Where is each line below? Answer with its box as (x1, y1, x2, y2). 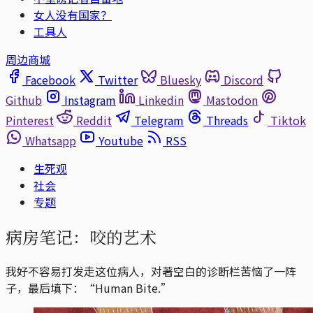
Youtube (99, 132, 143, 149)
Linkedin (138, 92, 184, 108)
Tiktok (270, 112, 306, 129)
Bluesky (160, 71, 201, 88)
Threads (206, 112, 248, 129)
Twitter (98, 71, 138, 88)
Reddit (76, 112, 112, 129)
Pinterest (6, 112, 54, 129)
